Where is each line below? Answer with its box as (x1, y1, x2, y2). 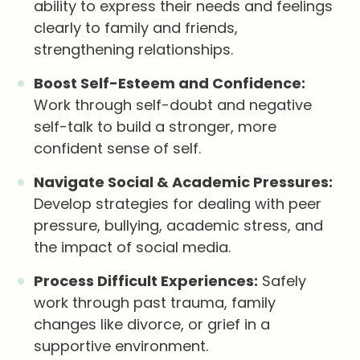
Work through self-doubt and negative (34, 95, 313, 116)
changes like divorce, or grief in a (34, 314, 271, 335)
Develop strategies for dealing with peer (34, 194, 322, 215)
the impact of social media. (34, 237, 231, 258)
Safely (258, 271, 307, 292)
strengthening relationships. (34, 39, 234, 60)
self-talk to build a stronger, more (34, 117, 277, 137)
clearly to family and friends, (34, 18, 239, 39)
